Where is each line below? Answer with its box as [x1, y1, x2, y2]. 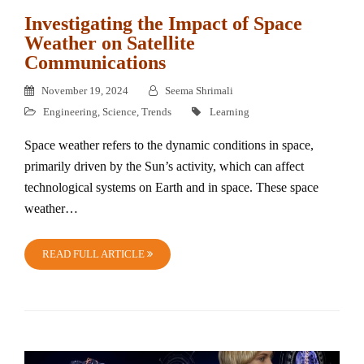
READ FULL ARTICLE [42, 248, 147, 260]
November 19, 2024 [39, 84, 128, 97]
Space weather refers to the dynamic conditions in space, [24, 138, 314, 152]
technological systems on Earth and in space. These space [24, 180, 318, 194]
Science [102, 106, 136, 118]
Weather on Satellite [24, 32, 195, 54]
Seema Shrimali [162, 84, 233, 97]
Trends [141, 106, 171, 118]
